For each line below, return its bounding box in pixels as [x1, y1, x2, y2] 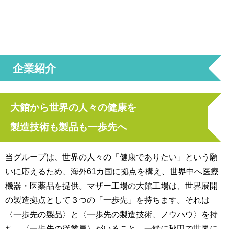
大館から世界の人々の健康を [10, 103, 136, 113]
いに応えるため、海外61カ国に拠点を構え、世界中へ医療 [5, 167, 219, 176]
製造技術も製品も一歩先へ [10, 122, 127, 132]
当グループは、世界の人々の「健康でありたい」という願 [5, 153, 218, 162]
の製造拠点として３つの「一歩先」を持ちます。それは [5, 196, 210, 204]
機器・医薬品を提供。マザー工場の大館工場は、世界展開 [5, 181, 218, 190]
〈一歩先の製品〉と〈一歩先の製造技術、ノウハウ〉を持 [5, 210, 218, 219]
